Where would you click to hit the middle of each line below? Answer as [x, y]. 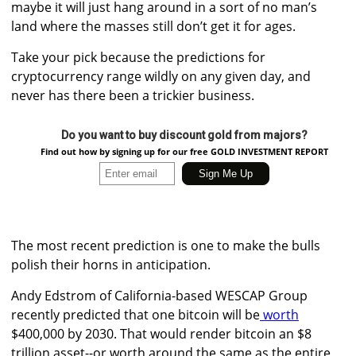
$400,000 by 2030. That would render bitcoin [145, 333]
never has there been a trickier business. [136, 95]
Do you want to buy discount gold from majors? [184, 135]
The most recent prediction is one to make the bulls [166, 245]
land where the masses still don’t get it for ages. [155, 26]
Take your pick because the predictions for [138, 57]
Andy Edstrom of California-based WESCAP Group [159, 295]
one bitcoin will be [206, 314]
